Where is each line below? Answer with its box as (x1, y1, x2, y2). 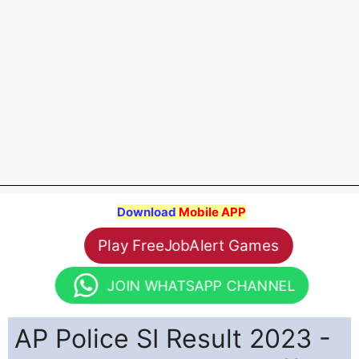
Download (117, 204, 179, 220)
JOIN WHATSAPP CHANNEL (109, 276, 292, 294)
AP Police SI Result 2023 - (14, 322, 331, 354)
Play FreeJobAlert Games (100, 236, 276, 254)
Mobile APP (179, 204, 246, 220)
